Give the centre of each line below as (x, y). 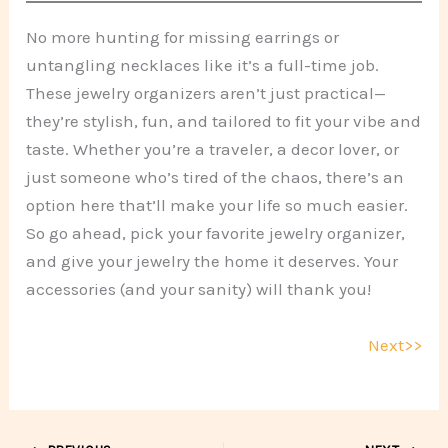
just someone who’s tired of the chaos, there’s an (215, 177)
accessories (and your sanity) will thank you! (199, 289)
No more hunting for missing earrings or (183, 37)
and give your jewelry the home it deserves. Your (212, 261)
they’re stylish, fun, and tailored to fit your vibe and (224, 121)
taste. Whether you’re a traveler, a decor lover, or (213, 149)
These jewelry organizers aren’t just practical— (206, 93)
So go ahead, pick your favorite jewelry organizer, (216, 233)
